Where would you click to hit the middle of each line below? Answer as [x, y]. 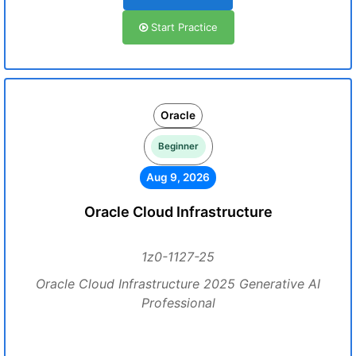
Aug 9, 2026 [178, 177]
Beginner [178, 146]
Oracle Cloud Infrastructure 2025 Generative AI [178, 284]
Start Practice [182, 27]
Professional [178, 303]
